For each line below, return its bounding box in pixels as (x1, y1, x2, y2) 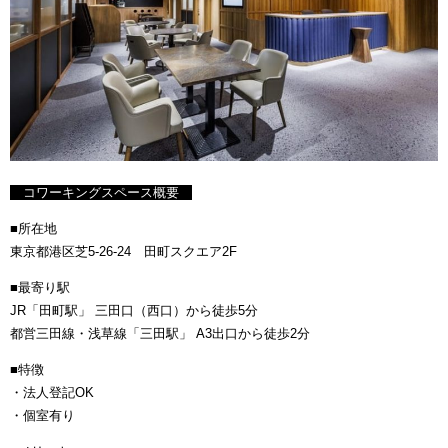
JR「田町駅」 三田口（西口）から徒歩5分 (10, 303, 258, 319)
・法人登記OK (10, 385, 94, 401)
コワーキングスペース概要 (10, 185, 192, 201)
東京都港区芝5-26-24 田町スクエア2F (10, 244, 237, 260)
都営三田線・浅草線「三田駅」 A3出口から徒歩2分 (10, 326, 310, 342)
